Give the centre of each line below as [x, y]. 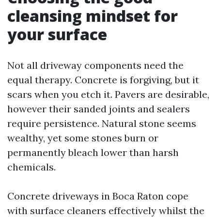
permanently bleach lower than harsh [93, 152]
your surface [57, 34]
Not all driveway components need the [95, 65]
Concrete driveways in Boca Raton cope [98, 196]
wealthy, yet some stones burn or [83, 138]
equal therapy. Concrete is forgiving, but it [103, 80]
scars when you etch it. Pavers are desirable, [108, 94]
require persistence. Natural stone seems [102, 123]
